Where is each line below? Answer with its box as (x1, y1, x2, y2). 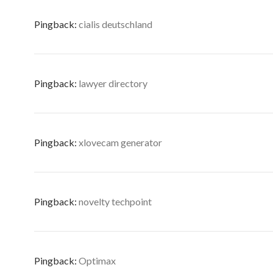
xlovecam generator (79, 136, 162, 148)
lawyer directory (79, 77, 147, 89)
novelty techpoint (79, 196, 152, 207)
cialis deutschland (79, 18, 152, 30)
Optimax (79, 255, 116, 266)
